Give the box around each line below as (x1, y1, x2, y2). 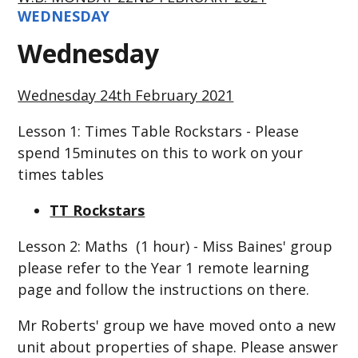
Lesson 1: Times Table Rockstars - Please (18, 121, 300, 141)
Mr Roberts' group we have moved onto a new (18, 315, 336, 335)
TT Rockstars (50, 200, 145, 220)
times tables (18, 164, 105, 184)
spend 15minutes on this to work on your (18, 142, 304, 162)
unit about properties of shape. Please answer (18, 336, 339, 356)
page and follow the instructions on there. (18, 279, 310, 299)
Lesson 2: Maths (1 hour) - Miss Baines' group (18, 236, 333, 256)
